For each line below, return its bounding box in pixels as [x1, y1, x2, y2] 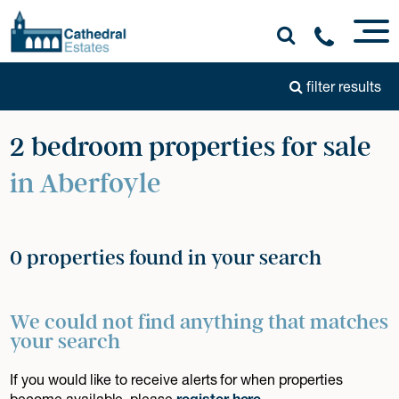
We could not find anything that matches [10, 310, 389, 334]
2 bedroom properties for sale [10, 132, 371, 163]
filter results [303, 77, 381, 95]
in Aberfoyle [10, 168, 161, 199]
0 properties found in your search [10, 246, 322, 270]
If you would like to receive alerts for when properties [10, 370, 343, 388]
